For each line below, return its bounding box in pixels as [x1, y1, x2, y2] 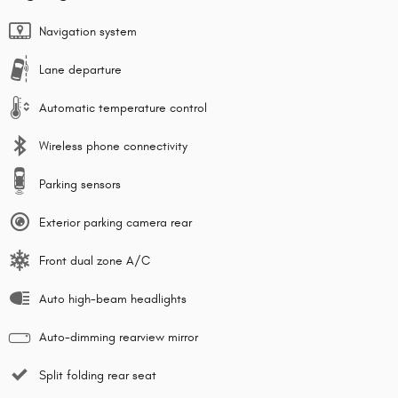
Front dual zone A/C [39, 253, 150, 269]
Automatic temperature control [39, 100, 207, 116]
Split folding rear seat [39, 368, 156, 384]
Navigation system [39, 24, 137, 40]
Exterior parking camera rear [39, 215, 192, 231]
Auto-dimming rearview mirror [39, 330, 198, 346]
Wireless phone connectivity [39, 139, 187, 155]
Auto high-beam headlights [39, 291, 187, 307]
